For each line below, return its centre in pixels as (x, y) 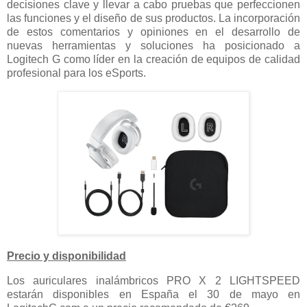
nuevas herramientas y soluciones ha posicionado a (153, 46)
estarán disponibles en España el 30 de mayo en (153, 294)
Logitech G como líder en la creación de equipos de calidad (153, 60)
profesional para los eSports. (76, 73)
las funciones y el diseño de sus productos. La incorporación (153, 19)
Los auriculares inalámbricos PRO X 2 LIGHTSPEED (153, 280)
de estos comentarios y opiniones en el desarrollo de (153, 32)
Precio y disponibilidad (66, 256)
